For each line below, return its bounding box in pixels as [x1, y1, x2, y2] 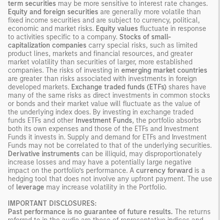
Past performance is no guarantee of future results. [8, 207, 173, 216]
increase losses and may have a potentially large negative [8, 158, 192, 166]
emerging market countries [121, 66, 207, 75]
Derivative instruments [8, 149, 80, 158]
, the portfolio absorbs [132, 116, 201, 125]
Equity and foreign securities [8, 7, 98, 16]
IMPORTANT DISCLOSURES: [8, 199, 97, 208]
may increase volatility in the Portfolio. [44, 183, 166, 192]
